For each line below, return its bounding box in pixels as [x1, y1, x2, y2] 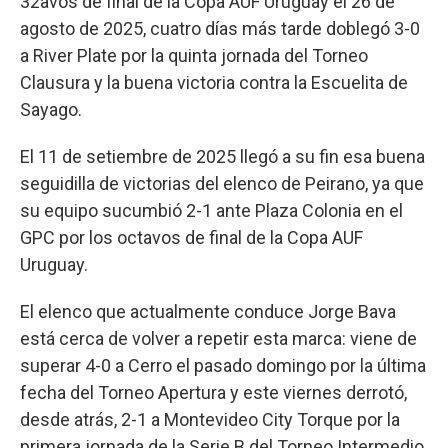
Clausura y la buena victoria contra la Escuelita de [20, 71, 408, 93]
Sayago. [20, 98, 82, 120]
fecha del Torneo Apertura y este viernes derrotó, [20, 381, 407, 403]
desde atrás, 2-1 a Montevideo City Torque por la [20, 408, 400, 430]
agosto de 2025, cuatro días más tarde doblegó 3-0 [20, 17, 420, 39]
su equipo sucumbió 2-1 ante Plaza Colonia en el [20, 199, 403, 221]
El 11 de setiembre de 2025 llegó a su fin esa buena [20, 145, 425, 167]
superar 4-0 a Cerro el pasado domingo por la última [20, 354, 426, 376]
